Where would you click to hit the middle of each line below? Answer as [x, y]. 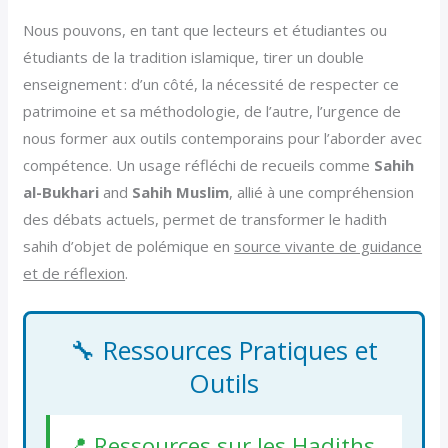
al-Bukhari [61, 191]
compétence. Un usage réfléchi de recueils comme [199, 164]
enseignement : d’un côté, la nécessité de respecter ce [211, 83]
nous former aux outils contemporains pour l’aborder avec [223, 137]
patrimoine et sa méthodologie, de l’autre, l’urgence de [212, 110]
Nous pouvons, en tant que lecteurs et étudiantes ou [205, 29]
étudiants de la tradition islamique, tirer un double [194, 56]
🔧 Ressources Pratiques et [224, 349]
